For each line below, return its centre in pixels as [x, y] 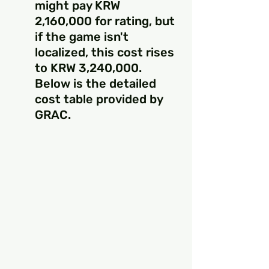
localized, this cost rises [106, 52]
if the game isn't [83, 37]
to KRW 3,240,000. [90, 68]
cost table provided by [100, 99]
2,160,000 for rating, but [106, 21]
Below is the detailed [97, 83]
